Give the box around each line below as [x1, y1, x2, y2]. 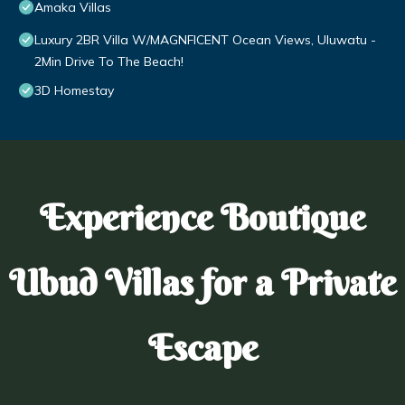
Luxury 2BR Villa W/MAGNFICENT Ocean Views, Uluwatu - [34, 32, 376, 49]
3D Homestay [34, 82, 114, 99]
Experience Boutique [40, 195, 365, 240]
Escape [147, 325, 258, 371]
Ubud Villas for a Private [9, 260, 396, 306]
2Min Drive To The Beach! [34, 53, 184, 71]
